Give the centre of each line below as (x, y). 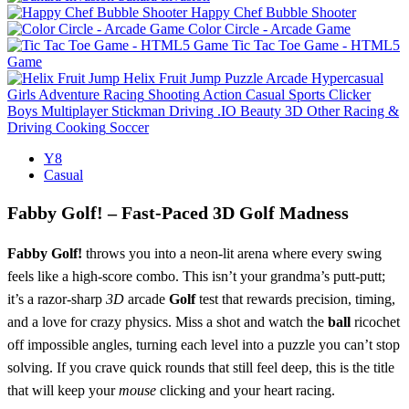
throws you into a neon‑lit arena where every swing (232, 254)
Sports (307, 95)
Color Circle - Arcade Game (269, 29)
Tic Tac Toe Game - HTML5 (316, 46)
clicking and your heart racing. (246, 391)
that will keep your (63, 391)
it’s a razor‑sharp (57, 299)
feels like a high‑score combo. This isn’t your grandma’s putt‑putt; (196, 277)
